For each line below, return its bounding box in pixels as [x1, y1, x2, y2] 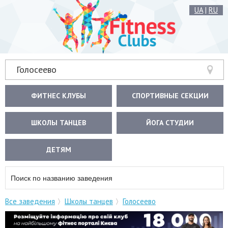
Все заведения [5, 196, 55, 206]
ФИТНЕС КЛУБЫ [31, 91, 87, 100]
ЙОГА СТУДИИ [146, 118, 194, 127]
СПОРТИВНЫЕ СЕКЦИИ [131, 91, 209, 100]
